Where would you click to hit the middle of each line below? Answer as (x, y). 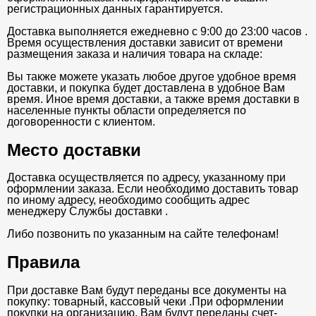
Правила (43, 262)
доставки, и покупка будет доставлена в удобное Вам (146, 87)
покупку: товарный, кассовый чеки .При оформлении (145, 302)
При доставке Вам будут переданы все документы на (147, 291)
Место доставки (74, 150)
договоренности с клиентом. (81, 121)
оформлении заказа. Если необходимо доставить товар (153, 189)
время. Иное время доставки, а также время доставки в (153, 99)
